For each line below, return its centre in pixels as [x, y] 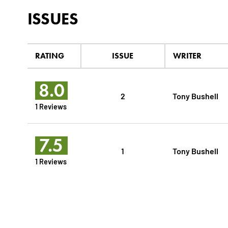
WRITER [187, 56]
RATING [49, 56]
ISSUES [52, 19]
